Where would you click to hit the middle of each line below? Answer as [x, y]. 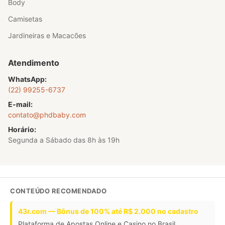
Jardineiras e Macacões [47, 36]
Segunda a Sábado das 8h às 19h [64, 140]
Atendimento [34, 63]
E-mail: [20, 104]
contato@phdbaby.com [47, 115]
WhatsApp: [27, 79]
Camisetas [25, 19]
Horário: [22, 130]
